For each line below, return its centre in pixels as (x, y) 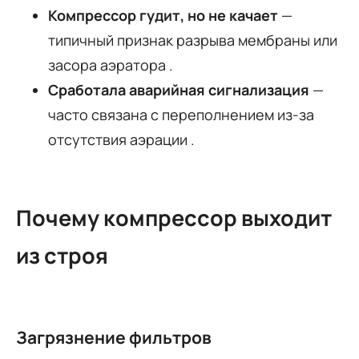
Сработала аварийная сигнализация (179, 89)
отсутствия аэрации (119, 139)
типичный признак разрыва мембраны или (193, 40)
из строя (62, 256)
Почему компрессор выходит (174, 218)
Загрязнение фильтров (114, 338)
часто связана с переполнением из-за (181, 114)
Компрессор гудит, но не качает (163, 15)
